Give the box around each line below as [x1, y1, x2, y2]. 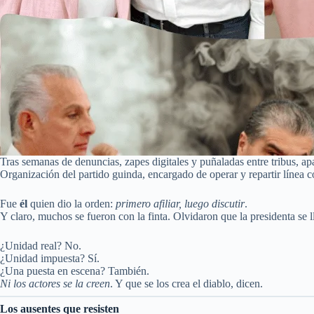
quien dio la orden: [27, 197, 116, 210]
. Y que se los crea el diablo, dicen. [110, 277, 263, 289]
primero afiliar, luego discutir [116, 197, 245, 210]
